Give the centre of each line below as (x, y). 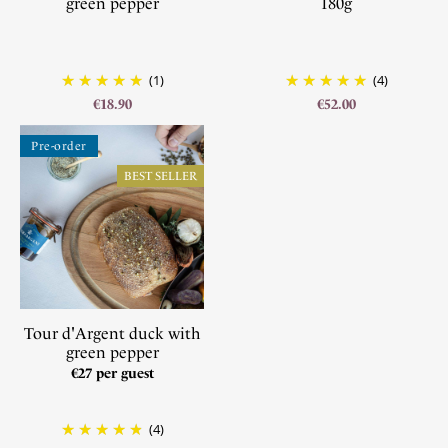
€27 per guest (112, 373)
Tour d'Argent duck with (112, 333)
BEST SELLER (160, 176)
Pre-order (59, 146)
